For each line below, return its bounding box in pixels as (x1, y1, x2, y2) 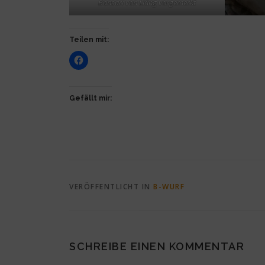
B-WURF (153, 181, 185, 192)
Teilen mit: (69, 35, 109, 44)
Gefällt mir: (69, 93, 112, 102)
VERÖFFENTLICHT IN (69, 181, 153, 192)
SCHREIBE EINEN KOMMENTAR (69, 240, 244, 253)
